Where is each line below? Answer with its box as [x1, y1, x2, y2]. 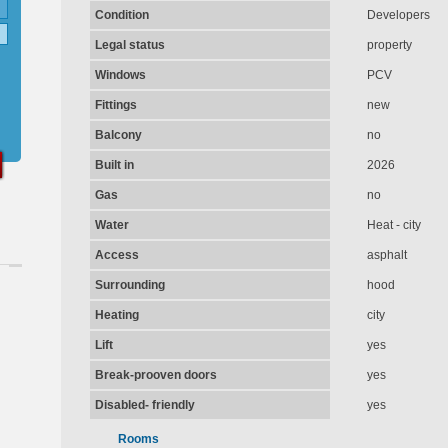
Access [94, 248, 139, 262]
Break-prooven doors [94, 368, 217, 382]
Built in [94, 158, 134, 172]
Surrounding [94, 278, 165, 292]
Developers [366, 8, 430, 22]
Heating [94, 308, 139, 322]
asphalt [366, 248, 407, 262]
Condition [94, 8, 149, 22]
